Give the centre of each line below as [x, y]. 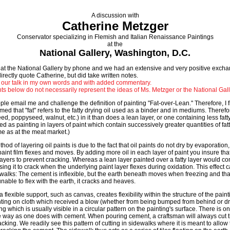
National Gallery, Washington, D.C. [115, 53]
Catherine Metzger [115, 26]
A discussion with [115, 15]
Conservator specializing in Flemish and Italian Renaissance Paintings [115, 37]
